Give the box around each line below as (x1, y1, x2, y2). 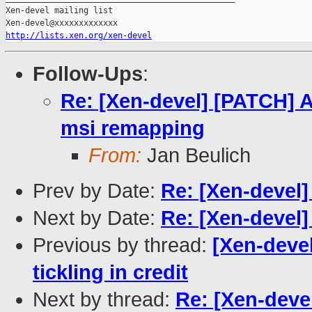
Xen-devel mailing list (6, 6, 113, 16)
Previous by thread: (33, 234, 212, 257)
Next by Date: (33, 207, 161, 230)
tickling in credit (33, 261, 188, 284)
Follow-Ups (33, 63, 143, 86)
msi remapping (61, 117, 205, 140)
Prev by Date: (33, 180, 161, 203)
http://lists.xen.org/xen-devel (6, 31, 152, 41)
